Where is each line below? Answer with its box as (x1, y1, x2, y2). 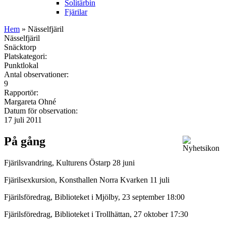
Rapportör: (4, 88, 40, 97)
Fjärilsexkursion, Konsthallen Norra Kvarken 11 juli (4, 175, 172, 184)
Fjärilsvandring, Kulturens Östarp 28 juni (4, 158, 135, 167)
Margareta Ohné (4, 97, 56, 106)
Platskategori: (4, 51, 49, 61)
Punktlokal (4, 61, 38, 70)
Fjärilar (65, 7, 87, 16)
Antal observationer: (4, 70, 71, 79)
